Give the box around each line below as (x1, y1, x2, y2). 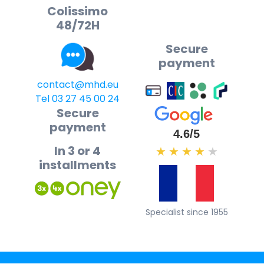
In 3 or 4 (54, 142, 101, 159)
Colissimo (47, 3, 108, 20)
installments (39, 156, 116, 173)
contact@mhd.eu (37, 77, 118, 91)
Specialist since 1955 (145, 206, 228, 219)
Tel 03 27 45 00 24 (35, 91, 120, 105)
